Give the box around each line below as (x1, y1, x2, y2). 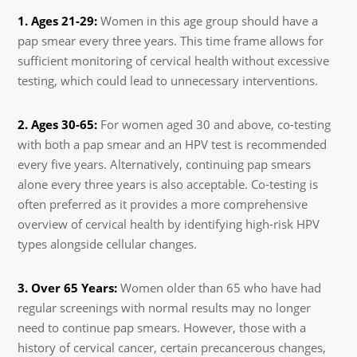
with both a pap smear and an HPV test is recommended (18, 135, 328, 152)
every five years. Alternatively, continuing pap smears (18, 155, 312, 172)
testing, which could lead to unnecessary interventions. (18, 72, 319, 88)
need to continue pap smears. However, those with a (18, 319, 307, 335)
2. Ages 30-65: (18, 116, 98, 132)
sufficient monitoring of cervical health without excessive (18, 52, 330, 69)
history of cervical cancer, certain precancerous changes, (18, 339, 327, 355)
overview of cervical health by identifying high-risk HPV (18, 215, 320, 232)
